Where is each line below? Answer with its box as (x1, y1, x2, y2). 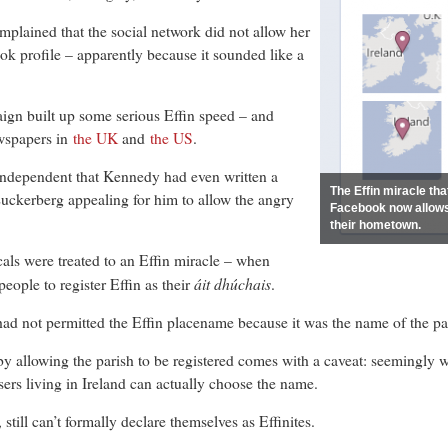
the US (150, 128, 193, 149)
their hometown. (330, 218, 421, 233)
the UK (73, 128, 118, 149)
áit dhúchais (194, 273, 271, 295)
